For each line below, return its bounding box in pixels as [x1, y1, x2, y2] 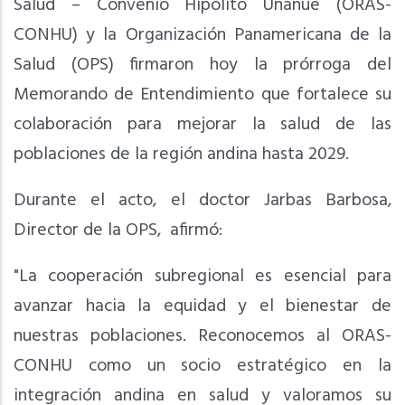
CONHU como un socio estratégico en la [14, 351, 391, 381]
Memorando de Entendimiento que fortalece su [14, 80, 391, 109]
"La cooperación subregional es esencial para [14, 261, 391, 291]
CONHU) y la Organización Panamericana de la [14, 20, 391, 50]
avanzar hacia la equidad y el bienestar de [14, 291, 391, 321]
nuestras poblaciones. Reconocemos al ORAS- [14, 321, 391, 351]
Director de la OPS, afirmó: [14, 215, 222, 245]
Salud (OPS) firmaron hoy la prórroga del [14, 50, 391, 80]
